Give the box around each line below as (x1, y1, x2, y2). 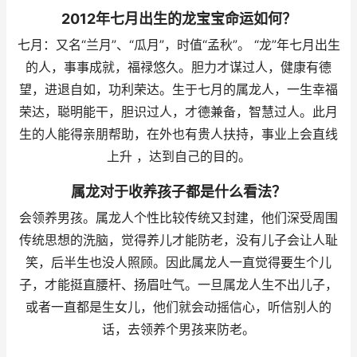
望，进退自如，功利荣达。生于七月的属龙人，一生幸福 (19, 82, 338, 97)
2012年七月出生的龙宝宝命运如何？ (61, 10, 296, 27)
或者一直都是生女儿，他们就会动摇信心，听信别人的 (25, 300, 331, 315)
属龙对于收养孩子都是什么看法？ (71, 183, 286, 200)
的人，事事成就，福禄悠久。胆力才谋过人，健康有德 (25, 60, 331, 75)
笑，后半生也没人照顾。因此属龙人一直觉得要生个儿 (25, 255, 331, 270)
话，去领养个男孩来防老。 (102, 322, 255, 337)
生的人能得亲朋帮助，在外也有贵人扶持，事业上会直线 (19, 127, 338, 142)
